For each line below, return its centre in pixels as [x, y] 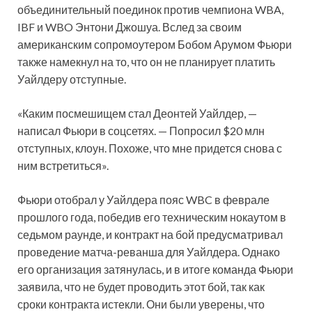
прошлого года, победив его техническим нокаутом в [152, 217]
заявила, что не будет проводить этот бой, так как [141, 286]
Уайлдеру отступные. [72, 79]
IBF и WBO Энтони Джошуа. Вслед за [114, 26]
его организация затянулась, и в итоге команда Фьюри [155, 269]
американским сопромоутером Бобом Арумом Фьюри [155, 44]
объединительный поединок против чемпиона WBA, [150, 9]
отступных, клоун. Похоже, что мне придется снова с [150, 148]
